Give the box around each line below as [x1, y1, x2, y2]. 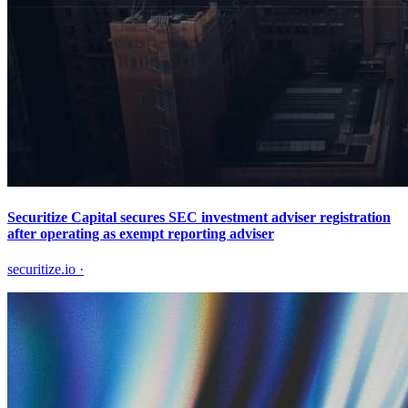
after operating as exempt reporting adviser [7, 225, 274, 241]
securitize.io [7, 261, 76, 278]
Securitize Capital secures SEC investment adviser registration [7, 209, 391, 225]
